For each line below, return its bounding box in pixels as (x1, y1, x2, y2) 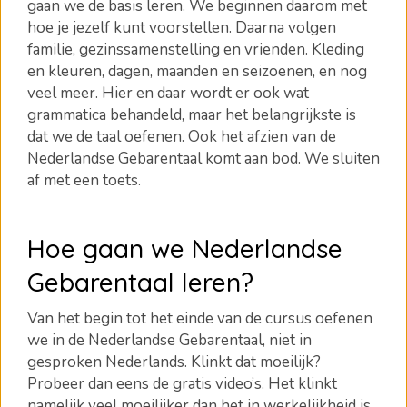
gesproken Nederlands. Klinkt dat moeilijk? (27, 352, 321, 372)
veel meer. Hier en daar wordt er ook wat (27, 83, 309, 104)
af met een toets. (27, 170, 141, 191)
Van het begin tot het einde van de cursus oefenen (27, 308, 372, 329)
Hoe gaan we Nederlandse (27, 233, 342, 264)
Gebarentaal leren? (27, 266, 253, 298)
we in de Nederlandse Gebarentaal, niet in (27, 330, 312, 351)
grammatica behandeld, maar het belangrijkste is (27, 104, 356, 125)
